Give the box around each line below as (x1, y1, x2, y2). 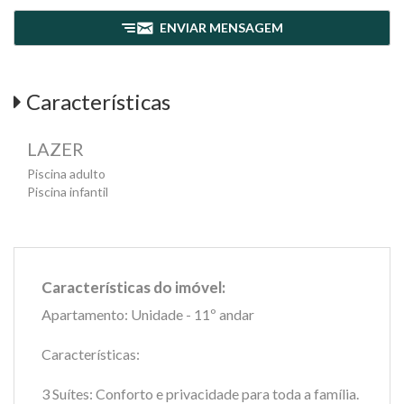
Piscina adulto (27, 165, 106, 181)
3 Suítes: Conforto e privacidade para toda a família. (41, 384, 359, 402)
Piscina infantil (27, 183, 108, 199)
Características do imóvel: (41, 277, 225, 297)
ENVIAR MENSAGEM (159, 19, 283, 35)
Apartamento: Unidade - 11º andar (41, 305, 254, 323)
